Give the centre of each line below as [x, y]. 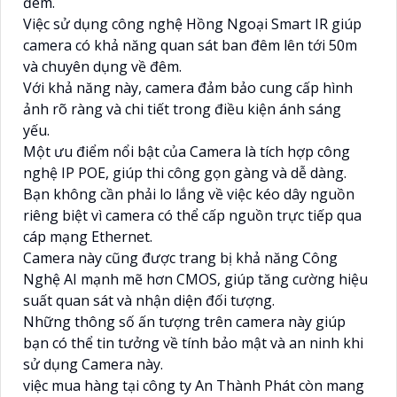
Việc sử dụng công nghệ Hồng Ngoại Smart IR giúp [192, 23]
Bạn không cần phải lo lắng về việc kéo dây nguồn [189, 194]
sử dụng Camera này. [93, 364]
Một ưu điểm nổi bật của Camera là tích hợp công [187, 151]
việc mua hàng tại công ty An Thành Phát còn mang [194, 385]
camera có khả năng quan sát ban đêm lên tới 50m [190, 45]
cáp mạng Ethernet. [88, 236]
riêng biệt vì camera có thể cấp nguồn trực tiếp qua [192, 215]
